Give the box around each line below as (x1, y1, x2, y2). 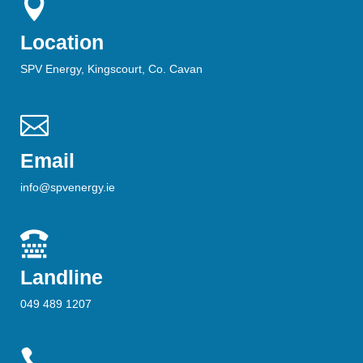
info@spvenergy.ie (20, 181, 115, 194)
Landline (20, 266, 103, 289)
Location (20, 31, 104, 54)
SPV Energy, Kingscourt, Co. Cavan (20, 62, 203, 76)
